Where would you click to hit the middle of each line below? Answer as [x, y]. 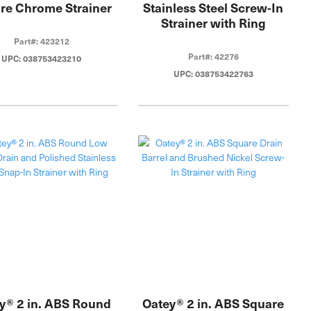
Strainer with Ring [213, 22]
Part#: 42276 [213, 56]
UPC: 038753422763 [213, 73]
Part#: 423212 [41, 41]
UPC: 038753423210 [42, 58]
